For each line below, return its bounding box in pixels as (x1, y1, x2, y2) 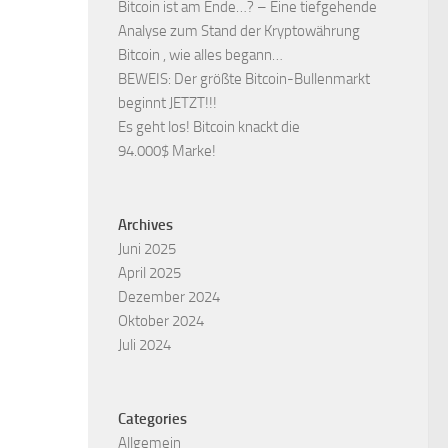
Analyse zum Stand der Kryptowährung (118, 22, 360, 41)
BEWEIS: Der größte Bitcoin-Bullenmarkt (118, 70, 370, 89)
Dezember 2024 (118, 288, 220, 307)
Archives (118, 216, 173, 235)
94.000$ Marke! (118, 142, 216, 161)
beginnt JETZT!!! (118, 94, 217, 113)
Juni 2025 (118, 240, 176, 259)
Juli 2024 (118, 336, 171, 355)
